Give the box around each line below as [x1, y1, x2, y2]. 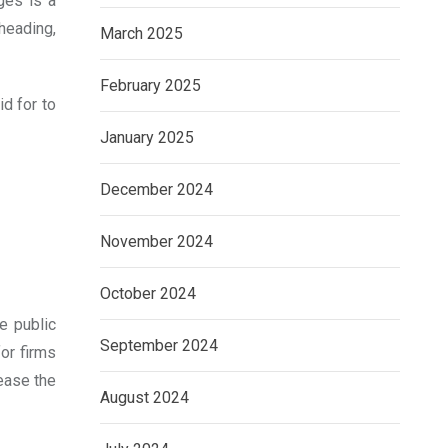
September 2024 [100, 336, 218, 355]
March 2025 [100, 24, 183, 43]
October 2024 [100, 284, 196, 303]
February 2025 [100, 76, 201, 95]
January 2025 [100, 128, 194, 147]
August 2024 [100, 388, 189, 407]
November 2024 [100, 232, 213, 251]
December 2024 [100, 180, 213, 199]
